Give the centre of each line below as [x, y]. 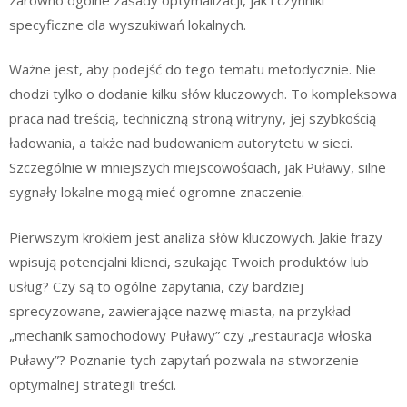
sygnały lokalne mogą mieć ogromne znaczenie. [157, 192]
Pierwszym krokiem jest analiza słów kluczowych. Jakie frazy [196, 237]
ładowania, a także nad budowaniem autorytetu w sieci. [181, 143]
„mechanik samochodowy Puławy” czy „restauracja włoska [190, 335]
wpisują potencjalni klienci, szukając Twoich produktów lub [189, 261]
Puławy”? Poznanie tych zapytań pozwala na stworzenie [184, 359]
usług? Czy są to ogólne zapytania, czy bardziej [156, 286]
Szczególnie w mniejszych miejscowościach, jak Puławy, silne [198, 167]
